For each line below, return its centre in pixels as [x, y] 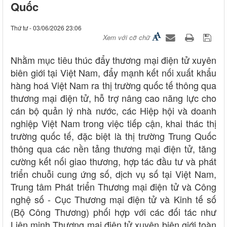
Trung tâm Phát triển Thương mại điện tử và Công [113, 186]
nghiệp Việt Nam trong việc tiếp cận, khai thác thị [113, 123]
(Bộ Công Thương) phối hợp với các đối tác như [113, 212]
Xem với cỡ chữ [126, 37]
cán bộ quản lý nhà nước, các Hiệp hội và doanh [113, 110]
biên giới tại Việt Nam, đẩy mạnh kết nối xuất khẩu [113, 72]
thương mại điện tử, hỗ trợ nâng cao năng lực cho [113, 98]
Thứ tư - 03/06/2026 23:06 [46, 27]
